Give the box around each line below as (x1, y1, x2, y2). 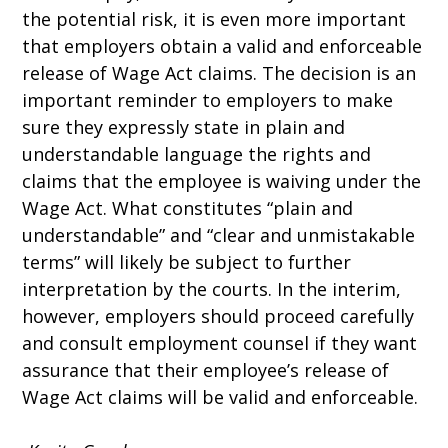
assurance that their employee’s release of (22, 358, 390, 382)
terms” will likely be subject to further (22, 250, 352, 274)
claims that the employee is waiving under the (22, 169, 422, 193)
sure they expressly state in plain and (22, 115, 346, 139)
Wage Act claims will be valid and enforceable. (22, 385, 419, 409)
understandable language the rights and (22, 142, 372, 166)
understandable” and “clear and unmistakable (22, 223, 416, 247)
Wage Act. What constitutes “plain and (22, 196, 354, 220)
